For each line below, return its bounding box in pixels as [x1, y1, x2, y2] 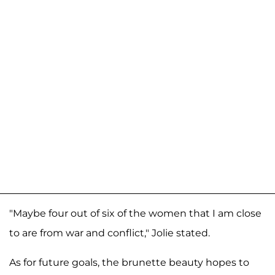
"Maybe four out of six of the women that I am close [9, 207, 261, 219]
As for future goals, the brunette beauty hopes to [9, 256, 249, 268]
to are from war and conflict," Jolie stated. [9, 227, 210, 239]
